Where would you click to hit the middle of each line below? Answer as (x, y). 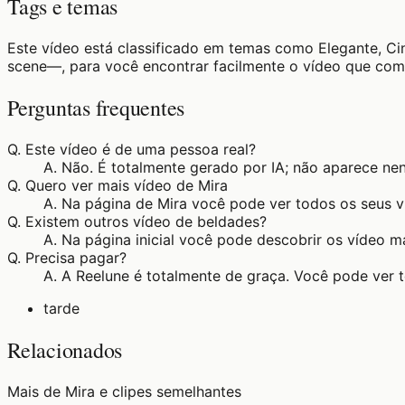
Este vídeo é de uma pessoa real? (141, 150)
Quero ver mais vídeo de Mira (127, 186)
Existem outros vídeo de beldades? (146, 222)
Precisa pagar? (76, 258)
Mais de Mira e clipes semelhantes (124, 391)
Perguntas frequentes (96, 108)
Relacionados (65, 350)
